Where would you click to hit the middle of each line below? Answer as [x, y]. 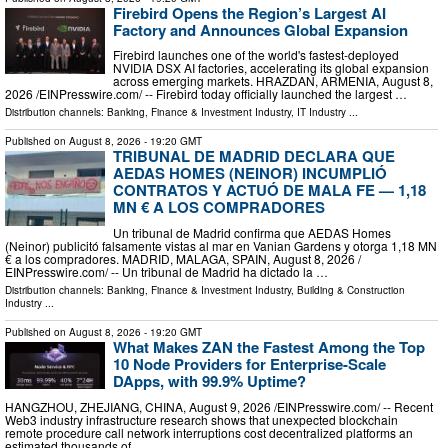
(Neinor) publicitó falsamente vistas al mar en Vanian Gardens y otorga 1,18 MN [221, 245]
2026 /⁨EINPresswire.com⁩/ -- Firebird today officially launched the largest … [206, 94]
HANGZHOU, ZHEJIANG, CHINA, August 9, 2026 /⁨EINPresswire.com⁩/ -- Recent [219, 406]
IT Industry [321, 112]
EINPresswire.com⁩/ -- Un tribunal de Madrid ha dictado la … [166, 271]
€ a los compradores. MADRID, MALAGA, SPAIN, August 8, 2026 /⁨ [183, 258]
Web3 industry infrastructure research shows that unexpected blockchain [201, 419]
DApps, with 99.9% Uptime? [209, 381]
